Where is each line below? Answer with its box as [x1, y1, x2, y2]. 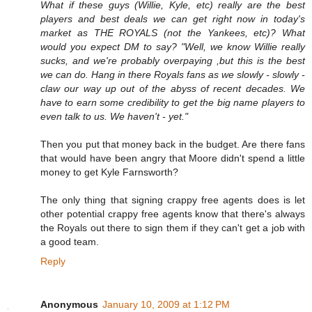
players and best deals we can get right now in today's [40, 13, 305, 25]
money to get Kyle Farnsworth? [40, 166, 178, 178]
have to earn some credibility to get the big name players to [40, 97, 305, 109]
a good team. [40, 236, 99, 248]
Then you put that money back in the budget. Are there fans [40, 139, 305, 150]
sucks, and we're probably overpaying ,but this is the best [40, 55, 305, 67]
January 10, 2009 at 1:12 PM [102, 299, 230, 311]
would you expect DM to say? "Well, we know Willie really [40, 41, 305, 53]
